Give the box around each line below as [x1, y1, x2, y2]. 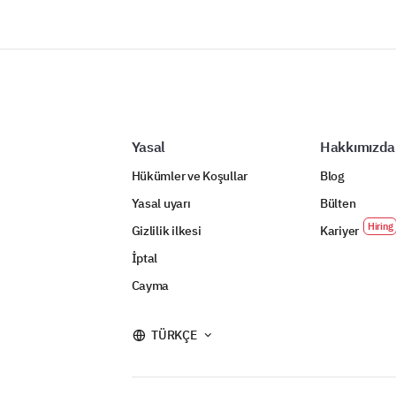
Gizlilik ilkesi [131, 222, 202, 239]
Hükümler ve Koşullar [131, 167, 248, 184]
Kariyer [319, 222, 359, 239]
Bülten [319, 194, 356, 211]
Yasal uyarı [131, 194, 191, 211]
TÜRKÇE [151, 326, 197, 343]
